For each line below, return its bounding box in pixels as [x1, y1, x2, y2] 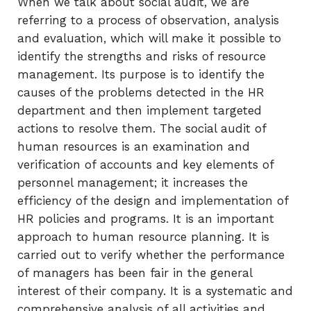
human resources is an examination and [17, 140, 250, 153]
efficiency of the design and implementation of [17, 194, 288, 208]
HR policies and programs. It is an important [17, 212, 274, 226]
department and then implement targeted [17, 103, 262, 117]
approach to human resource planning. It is [17, 230, 269, 244]
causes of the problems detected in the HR [17, 85, 264, 99]
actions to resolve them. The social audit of [17, 121, 266, 135]
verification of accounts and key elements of [17, 158, 274, 171]
